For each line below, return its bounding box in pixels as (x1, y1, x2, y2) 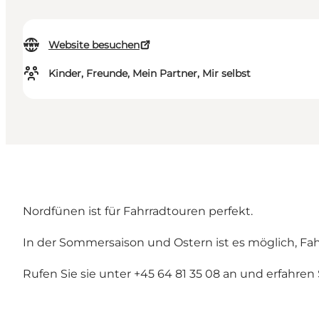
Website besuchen (48, 38, 140, 52)
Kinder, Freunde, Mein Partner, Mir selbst (48, 67, 251, 80)
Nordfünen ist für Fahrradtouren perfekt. (23, 204, 253, 219)
